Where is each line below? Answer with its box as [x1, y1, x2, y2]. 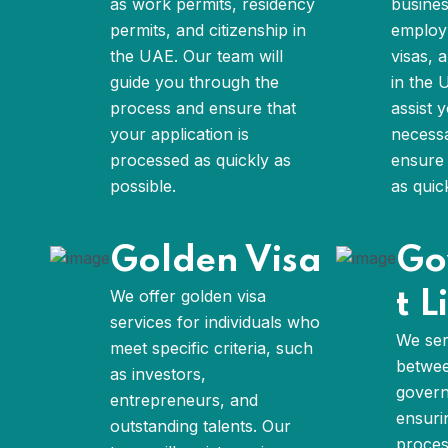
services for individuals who [110, 312, 320, 332]
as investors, [110, 364, 206, 384]
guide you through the [110, 72, 279, 92]
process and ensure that [110, 98, 296, 118]
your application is [110, 124, 249, 144]
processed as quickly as [110, 150, 291, 170]
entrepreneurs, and [110, 390, 258, 410]
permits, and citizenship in [110, 20, 306, 40]
